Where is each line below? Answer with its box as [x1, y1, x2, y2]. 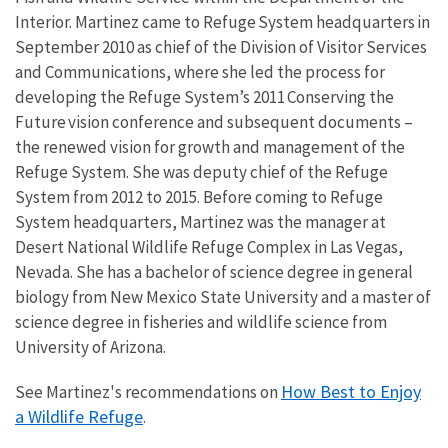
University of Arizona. [15, 336, 166, 358]
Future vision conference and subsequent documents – [15, 111, 413, 133]
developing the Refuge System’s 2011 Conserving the [15, 86, 394, 108]
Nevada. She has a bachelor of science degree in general [15, 261, 413, 283]
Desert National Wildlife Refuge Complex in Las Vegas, [15, 236, 403, 258]
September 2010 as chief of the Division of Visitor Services [15, 36, 427, 58]
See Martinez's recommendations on [15, 381, 281, 403]
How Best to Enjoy [281, 380, 421, 403]
